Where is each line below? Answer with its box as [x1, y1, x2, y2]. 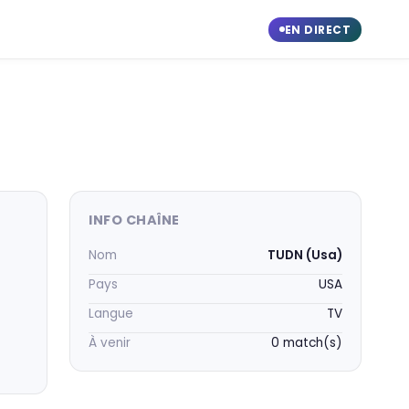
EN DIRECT [284, 21, 351, 37]
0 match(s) [271, 334, 342, 351]
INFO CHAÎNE [89, 211, 180, 229]
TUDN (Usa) [267, 246, 342, 264]
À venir [89, 334, 131, 351]
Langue [89, 305, 133, 322]
